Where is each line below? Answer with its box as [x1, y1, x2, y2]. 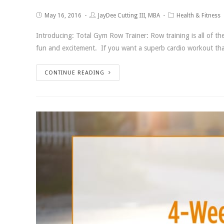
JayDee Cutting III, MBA [98, 11, 160, 19]
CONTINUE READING [44, 69, 104, 76]
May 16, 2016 [44, 11, 81, 19]
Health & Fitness [176, 11, 220, 19]
